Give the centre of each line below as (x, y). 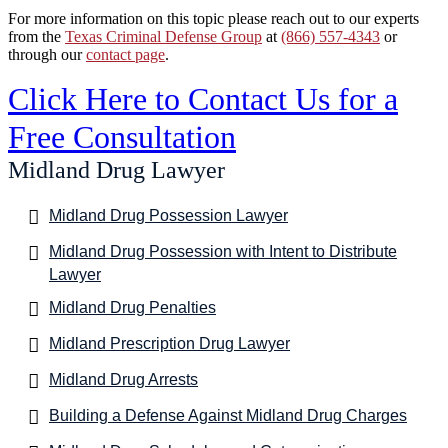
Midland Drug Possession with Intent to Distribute (223, 251)
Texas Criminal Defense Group (163, 36)
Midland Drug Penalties (132, 307)
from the (36, 36)
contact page (125, 54)
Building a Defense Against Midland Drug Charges (228, 415)
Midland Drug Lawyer (116, 169)
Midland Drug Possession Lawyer (168, 215)
